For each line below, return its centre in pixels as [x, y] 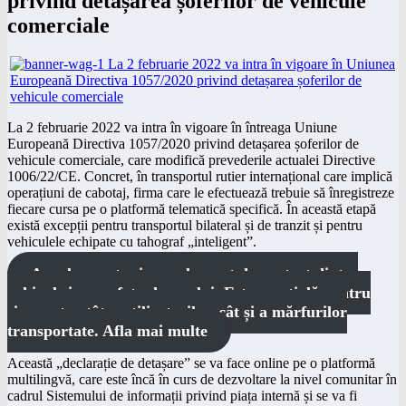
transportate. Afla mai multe [107, 330]
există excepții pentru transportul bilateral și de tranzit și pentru [185, 225]
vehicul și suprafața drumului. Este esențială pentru [189, 292]
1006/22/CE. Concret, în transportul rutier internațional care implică [200, 176]
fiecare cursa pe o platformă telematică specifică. [145, 208]
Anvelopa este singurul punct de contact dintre [194, 273]
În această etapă [331, 208]
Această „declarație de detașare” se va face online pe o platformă [191, 362]
